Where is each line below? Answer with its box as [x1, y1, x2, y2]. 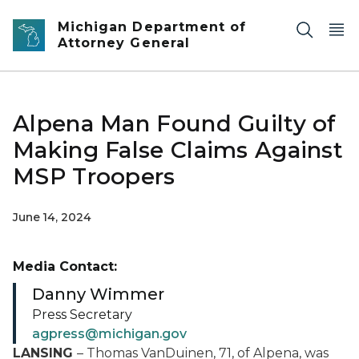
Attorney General [58, 35, 190, 50]
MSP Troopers [13, 163, 175, 190]
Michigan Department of [58, 19, 247, 34]
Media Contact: [13, 259, 117, 274]
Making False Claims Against [13, 136, 344, 163]
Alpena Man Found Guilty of [13, 110, 337, 137]
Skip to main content [7, 10, 137, 24]
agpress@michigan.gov [32, 326, 187, 341]
